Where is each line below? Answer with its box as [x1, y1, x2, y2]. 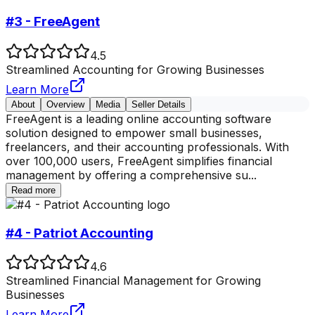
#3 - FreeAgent [6, 13, 100, 30]
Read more [11, 184, 56, 195]
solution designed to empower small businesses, [6, 125, 262, 140]
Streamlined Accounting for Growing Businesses [6, 62, 264, 77]
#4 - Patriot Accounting [6, 224, 153, 241]
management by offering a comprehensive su [6, 167, 248, 182]
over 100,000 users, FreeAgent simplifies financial [6, 153, 272, 168]
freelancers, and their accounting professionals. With [6, 139, 289, 154]
